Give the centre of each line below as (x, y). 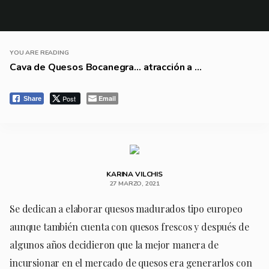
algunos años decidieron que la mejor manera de (114, 244)
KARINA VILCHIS (134, 174)
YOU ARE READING (39, 52)
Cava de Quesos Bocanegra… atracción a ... (106, 67)
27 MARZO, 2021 (134, 183)
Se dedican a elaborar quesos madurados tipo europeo (126, 208)
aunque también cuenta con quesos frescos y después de (129, 226)
